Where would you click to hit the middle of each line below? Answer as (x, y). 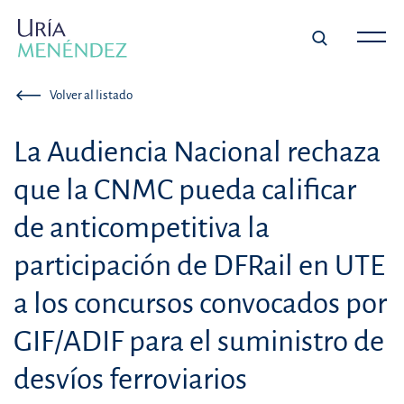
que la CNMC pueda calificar (185, 190)
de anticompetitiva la (142, 228)
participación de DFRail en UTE (199, 266)
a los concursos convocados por (200, 304)
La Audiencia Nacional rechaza (197, 152)
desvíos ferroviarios (130, 380)
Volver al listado (92, 96)
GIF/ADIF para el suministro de (199, 342)
